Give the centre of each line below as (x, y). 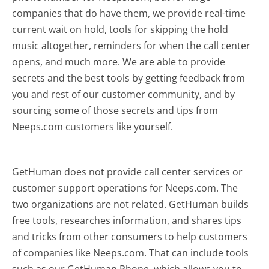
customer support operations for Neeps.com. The (125, 188)
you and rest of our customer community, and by (124, 94)
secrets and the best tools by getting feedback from (129, 78)
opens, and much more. (68, 62)
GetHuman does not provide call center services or (128, 171)
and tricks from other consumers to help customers (130, 236)
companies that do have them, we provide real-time (129, 13)
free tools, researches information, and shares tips (127, 220)
